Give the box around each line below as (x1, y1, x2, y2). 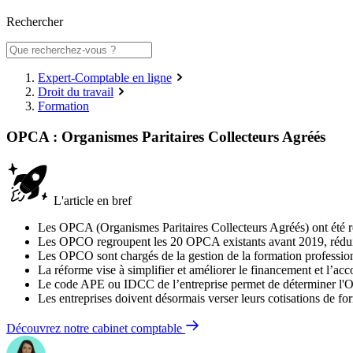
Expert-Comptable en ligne (38, 71, 172, 85)
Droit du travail (38, 85, 113, 99)
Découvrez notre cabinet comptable (6, 321, 185, 335)
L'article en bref (50, 193, 132, 207)
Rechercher (6, 15, 63, 29)
